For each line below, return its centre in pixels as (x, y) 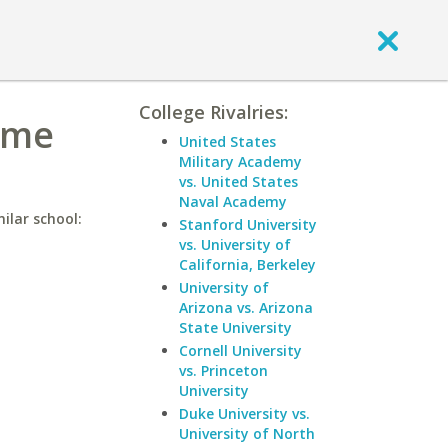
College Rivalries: (213, 112)
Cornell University (240, 350)
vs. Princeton (223, 370)
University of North (247, 433)
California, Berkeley (247, 264)
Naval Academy (233, 201)
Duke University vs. (244, 413)
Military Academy (240, 161)
